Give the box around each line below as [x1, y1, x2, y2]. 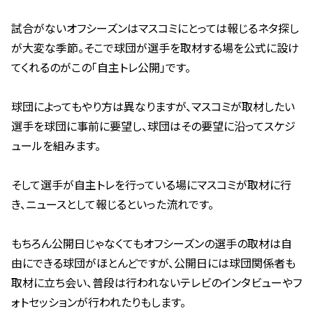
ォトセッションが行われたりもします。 [11, 296, 186, 310]
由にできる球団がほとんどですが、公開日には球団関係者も [11, 256, 296, 270]
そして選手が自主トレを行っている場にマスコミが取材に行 [11, 178, 291, 192]
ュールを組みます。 [11, 139, 101, 153]
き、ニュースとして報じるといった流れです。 [11, 198, 214, 212]
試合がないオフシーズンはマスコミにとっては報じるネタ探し [11, 22, 299, 36]
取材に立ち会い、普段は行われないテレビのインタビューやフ [11, 276, 302, 290]
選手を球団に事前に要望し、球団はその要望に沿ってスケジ [11, 119, 296, 133]
